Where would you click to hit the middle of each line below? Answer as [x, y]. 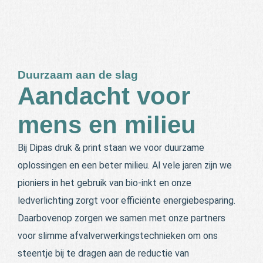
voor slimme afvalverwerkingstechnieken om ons [118, 235]
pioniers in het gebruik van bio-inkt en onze [104, 183]
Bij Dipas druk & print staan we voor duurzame [111, 147]
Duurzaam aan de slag [78, 75]
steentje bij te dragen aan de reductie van [103, 253]
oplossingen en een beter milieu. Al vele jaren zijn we [125, 165]
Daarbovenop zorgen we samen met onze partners [122, 218]
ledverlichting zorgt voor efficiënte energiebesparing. [127, 200]
